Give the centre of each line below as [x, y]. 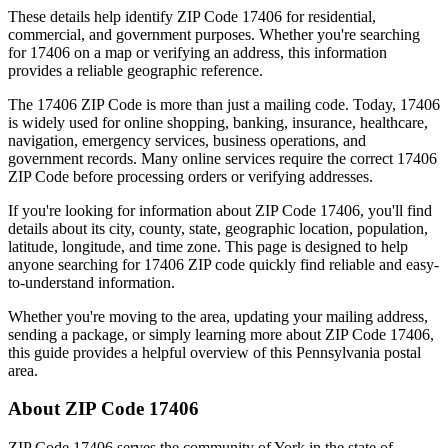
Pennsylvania [338, 352]
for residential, [329, 16]
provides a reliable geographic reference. [135, 70]
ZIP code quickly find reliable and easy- [311, 264]
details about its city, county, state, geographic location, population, [218, 228]
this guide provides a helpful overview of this [150, 352]
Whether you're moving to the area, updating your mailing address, [218, 316]
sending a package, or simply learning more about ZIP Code [197, 334]
